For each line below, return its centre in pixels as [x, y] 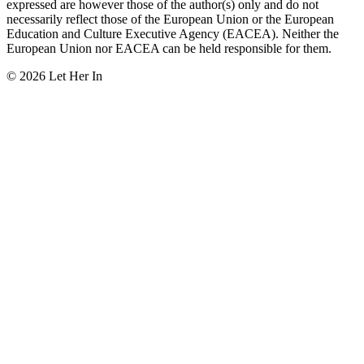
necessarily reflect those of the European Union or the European [170, 19]
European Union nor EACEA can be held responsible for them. [169, 48]
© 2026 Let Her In [54, 76]
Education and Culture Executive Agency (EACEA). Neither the [173, 33]
